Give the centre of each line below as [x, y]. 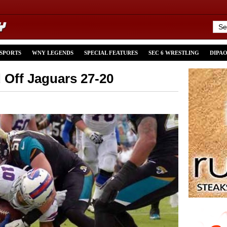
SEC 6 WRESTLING [174, 53]
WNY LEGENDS [53, 53]
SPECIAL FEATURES [111, 53]
